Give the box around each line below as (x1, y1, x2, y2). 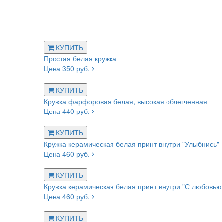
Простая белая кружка (44, 54, 116, 64)
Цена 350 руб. (44, 63, 92, 74)
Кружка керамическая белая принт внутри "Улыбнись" (44, 139, 219, 149)
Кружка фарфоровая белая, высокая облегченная (44, 96, 207, 107)
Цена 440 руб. (44, 106, 92, 116)
